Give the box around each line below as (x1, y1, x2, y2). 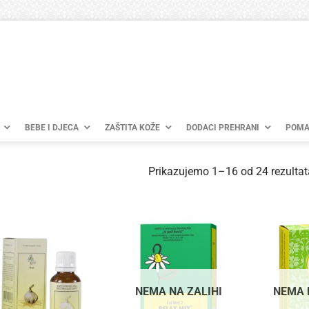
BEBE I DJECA (25, 123, 79, 132)
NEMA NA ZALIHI (135, 285, 222, 299)
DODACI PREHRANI (186, 123, 259, 132)
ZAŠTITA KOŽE (105, 123, 160, 132)
